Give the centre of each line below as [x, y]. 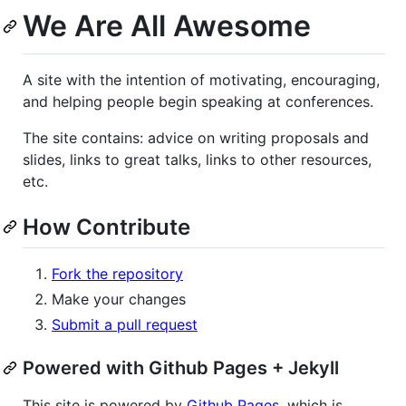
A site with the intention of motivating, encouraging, [201, 79]
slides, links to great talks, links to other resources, [197, 159]
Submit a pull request [125, 324]
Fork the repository [117, 273]
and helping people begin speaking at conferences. [198, 101]
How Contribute [106, 227]
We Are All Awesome [167, 26]
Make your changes [119, 299]
